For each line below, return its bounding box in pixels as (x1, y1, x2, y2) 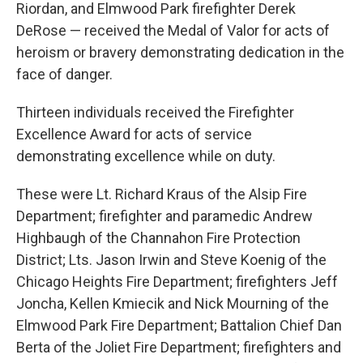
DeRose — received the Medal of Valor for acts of (16, 22, 330, 39)
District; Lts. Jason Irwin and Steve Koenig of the (16, 251, 327, 268)
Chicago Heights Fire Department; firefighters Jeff (16, 273, 338, 290)
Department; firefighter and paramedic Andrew (16, 207, 313, 224)
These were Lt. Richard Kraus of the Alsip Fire (16, 186, 307, 203)
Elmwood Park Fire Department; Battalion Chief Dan (16, 317, 342, 334)
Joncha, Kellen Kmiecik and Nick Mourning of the (16, 295, 329, 312)
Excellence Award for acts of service (16, 126, 252, 143)
